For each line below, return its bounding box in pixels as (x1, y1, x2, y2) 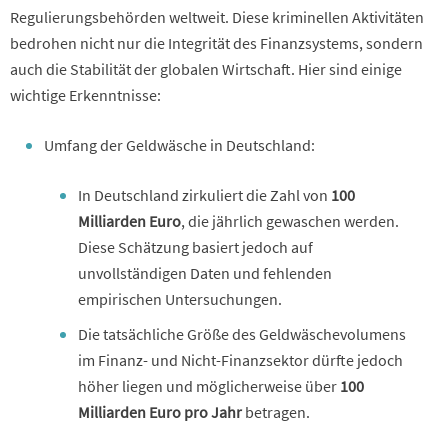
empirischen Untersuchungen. (78, 288, 282, 309)
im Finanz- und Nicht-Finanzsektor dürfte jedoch (78, 349, 403, 370)
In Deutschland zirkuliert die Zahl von (78, 184, 331, 205)
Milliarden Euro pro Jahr (78, 401, 242, 422)
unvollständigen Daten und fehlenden (78, 262, 332, 283)
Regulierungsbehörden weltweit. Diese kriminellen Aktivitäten (10, 6, 424, 27)
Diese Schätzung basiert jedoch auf (78, 236, 313, 257)
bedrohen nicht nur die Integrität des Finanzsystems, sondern (10, 32, 423, 53)
